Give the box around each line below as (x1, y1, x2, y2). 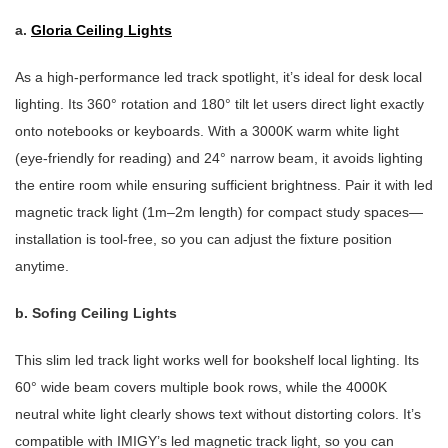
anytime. (15, 258, 69, 275)
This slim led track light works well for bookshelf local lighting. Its (15, 352, 419, 369)
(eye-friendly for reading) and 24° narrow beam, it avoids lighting (15, 150, 423, 167)
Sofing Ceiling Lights (32, 305, 177, 322)
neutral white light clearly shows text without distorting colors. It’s (15, 406, 421, 423)
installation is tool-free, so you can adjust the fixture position (15, 231, 392, 248)
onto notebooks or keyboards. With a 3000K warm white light (15, 123, 399, 140)
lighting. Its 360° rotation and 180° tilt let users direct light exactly (15, 96, 424, 113)
